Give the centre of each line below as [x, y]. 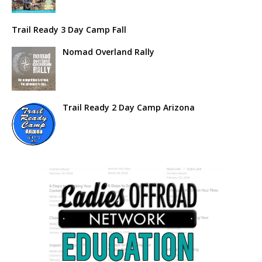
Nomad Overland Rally [108, 51]
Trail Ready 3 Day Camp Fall [69, 29]
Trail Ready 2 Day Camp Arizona [129, 107]
